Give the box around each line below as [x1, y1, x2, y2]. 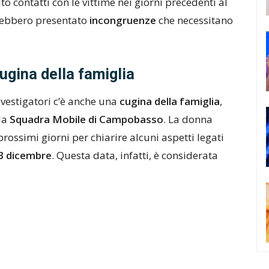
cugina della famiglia [117, 94, 220, 108]
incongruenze [89, 13, 159, 27]
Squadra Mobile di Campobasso [10, 112, 163, 126]
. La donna [163, 112, 213, 126]
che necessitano [159, 13, 233, 27]
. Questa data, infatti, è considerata [52, 148, 218, 162]
